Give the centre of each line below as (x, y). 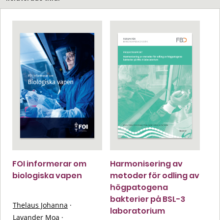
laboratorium (137, 211)
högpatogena (139, 187)
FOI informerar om (49, 164)
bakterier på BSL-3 (148, 199)
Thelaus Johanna (40, 205)
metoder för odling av (155, 175)
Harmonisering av (146, 164)
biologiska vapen (47, 175)
